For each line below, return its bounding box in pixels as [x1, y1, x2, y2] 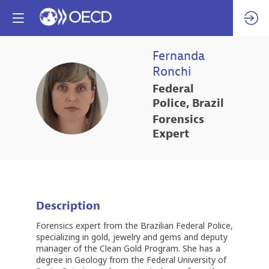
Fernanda [153, 48, 205, 64]
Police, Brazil [153, 95, 224, 110]
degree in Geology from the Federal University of [36, 254, 226, 266]
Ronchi [153, 64, 191, 79]
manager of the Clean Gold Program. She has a [36, 243, 220, 255]
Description [36, 199, 100, 214]
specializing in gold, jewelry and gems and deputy [36, 231, 228, 243]
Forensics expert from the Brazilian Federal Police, [36, 220, 233, 232]
